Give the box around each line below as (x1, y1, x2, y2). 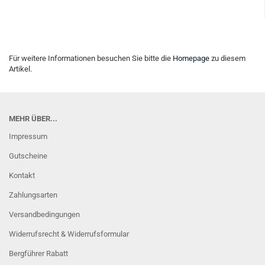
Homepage (173, 54, 209, 63)
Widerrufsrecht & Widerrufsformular (9, 230, 129, 238)
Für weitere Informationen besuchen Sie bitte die (9, 54, 173, 63)
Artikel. (9, 64, 32, 73)
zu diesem (209, 54, 245, 63)
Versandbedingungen (9, 210, 80, 219)
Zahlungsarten (9, 190, 57, 199)
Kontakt (9, 171, 35, 180)
